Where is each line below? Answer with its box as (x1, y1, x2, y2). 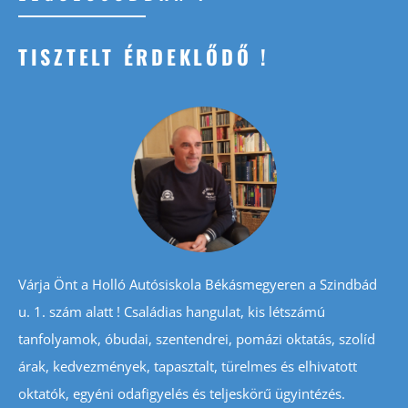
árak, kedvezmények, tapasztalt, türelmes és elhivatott (18, 357, 357, 376)
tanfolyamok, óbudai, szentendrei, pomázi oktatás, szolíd (18, 330, 375, 349)
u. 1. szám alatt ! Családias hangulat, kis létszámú (18, 302, 325, 321)
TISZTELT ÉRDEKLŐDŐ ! (18, 42, 270, 72)
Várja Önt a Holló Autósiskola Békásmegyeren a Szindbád (18, 275, 377, 294)
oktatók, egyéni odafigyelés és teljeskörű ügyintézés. (18, 384, 345, 403)
